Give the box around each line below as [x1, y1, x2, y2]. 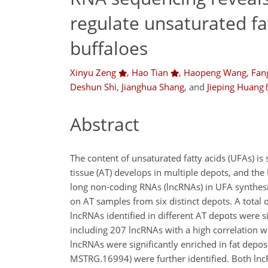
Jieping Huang [207, 81, 264, 93]
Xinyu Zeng [70, 66, 116, 78]
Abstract [70, 112, 139, 136]
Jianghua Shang [121, 81, 184, 93]
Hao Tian [131, 66, 168, 78]
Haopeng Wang [183, 66, 246, 78]
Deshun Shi [70, 81, 117, 93]
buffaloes [70, 35, 148, 60]
